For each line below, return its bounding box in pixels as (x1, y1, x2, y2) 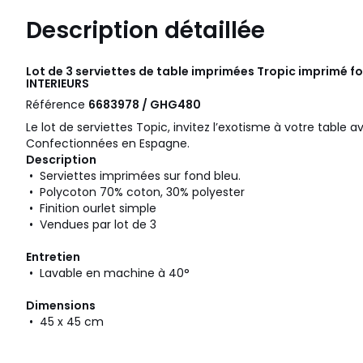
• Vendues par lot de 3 (26, 216, 156, 233)
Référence (26, 96, 88, 113)
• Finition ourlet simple (26, 200, 156, 217)
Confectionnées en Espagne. (26, 135, 190, 152)
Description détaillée (26, 15, 265, 47)
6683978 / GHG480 (88, 96, 201, 113)
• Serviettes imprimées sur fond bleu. (26, 168, 241, 185)
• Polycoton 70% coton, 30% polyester (26, 184, 245, 201)
